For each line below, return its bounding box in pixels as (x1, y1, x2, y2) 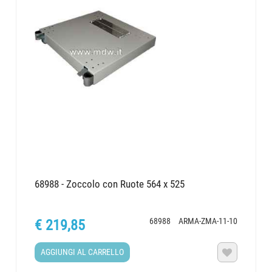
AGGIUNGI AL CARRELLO (41, 247, 124, 257)
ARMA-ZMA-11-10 (178, 216, 237, 226)
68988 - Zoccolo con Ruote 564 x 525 (35, 177, 185, 190)
